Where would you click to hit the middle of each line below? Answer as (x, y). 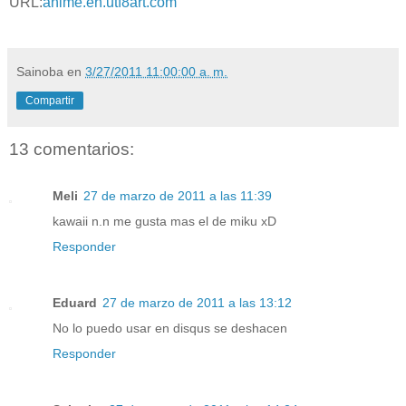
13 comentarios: (72, 149)
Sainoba (40, 71)
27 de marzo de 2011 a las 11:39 (178, 196)
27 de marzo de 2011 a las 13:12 (197, 303)
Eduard (75, 303)
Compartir (50, 100)
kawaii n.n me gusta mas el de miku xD (164, 222)
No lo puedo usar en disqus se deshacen (170, 329)
